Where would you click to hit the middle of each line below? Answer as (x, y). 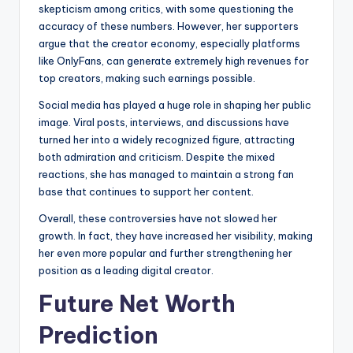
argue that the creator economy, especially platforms (169, 44)
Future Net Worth (137, 304)
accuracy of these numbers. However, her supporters (169, 26)
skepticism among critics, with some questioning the (166, 9)
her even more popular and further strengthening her (165, 253)
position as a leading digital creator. (126, 271)
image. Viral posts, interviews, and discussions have (164, 123)
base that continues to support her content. (146, 192)
